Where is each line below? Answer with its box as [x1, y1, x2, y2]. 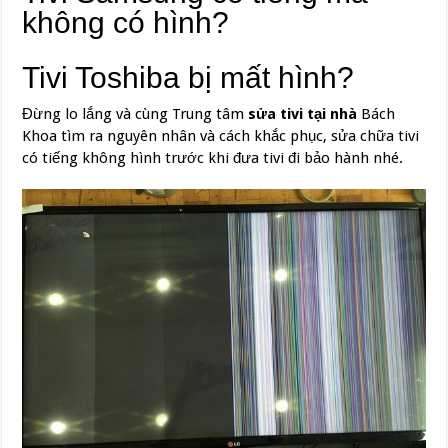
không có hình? [22, 6, 230, 40]
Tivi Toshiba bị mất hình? [22, 61, 355, 95]
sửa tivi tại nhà [248, 105, 358, 124]
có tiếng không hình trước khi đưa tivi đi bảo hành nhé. [22, 149, 404, 168]
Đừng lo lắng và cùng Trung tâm [22, 105, 249, 124]
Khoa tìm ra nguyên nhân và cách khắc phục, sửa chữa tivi [22, 127, 420, 146]
